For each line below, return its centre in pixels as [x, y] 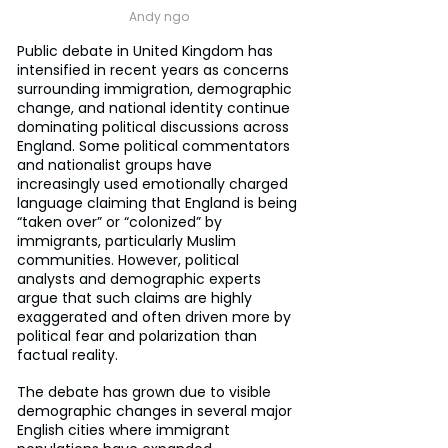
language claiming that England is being [159, 202]
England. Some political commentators [155, 145]
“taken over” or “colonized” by [121, 221]
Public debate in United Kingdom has [147, 50]
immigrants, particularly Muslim [128, 240]
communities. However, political [130, 259]
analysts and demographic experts [141, 278]
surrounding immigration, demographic [156, 88]
